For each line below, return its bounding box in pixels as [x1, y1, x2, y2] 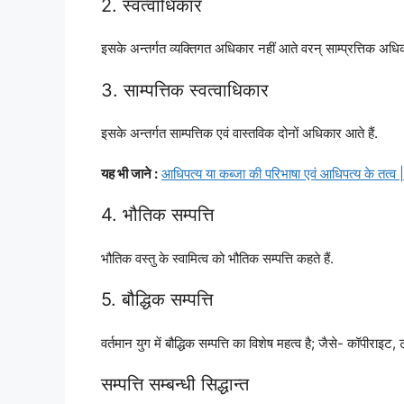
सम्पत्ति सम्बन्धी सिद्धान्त [101, 373, 249, 396]
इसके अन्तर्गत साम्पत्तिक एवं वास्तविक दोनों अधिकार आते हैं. [101, 124, 378, 142]
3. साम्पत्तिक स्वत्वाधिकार [101, 78, 269, 101]
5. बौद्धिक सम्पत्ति [101, 289, 213, 311]
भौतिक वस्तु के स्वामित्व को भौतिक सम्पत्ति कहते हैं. [101, 249, 334, 267]
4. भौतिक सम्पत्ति [101, 204, 214, 226]
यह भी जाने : [101, 164, 158, 182]
